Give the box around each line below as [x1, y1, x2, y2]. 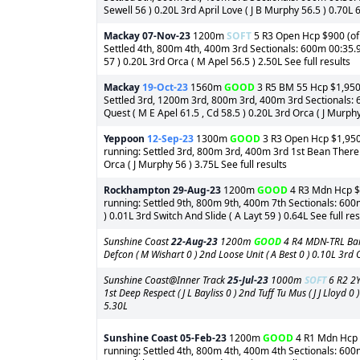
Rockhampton [104, 183, 170, 197]
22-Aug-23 [171, 235, 218, 248]
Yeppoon [104, 132, 145, 145]
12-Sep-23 [147, 132, 194, 145]
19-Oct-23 [142, 80, 188, 94]
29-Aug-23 [173, 183, 221, 197]
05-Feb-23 [180, 331, 227, 345]
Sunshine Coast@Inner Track [104, 273, 227, 287]
